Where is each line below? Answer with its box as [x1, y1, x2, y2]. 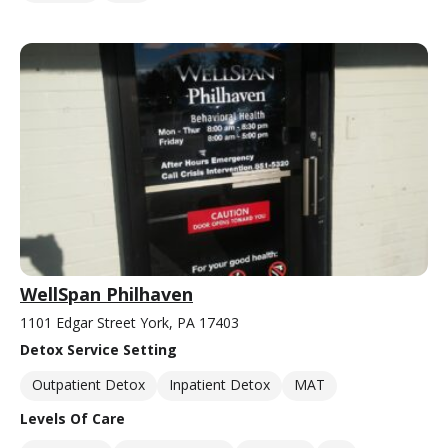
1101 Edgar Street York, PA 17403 [20, 312, 239, 332]
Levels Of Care [20, 408, 125, 428]
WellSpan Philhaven [20, 281, 193, 306]
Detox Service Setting [20, 339, 177, 359]
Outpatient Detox [32, 374, 145, 394]
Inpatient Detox [169, 374, 270, 394]
